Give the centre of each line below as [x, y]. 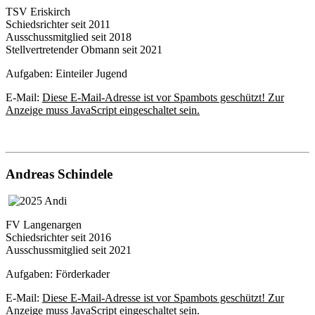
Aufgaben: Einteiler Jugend [66, 73]
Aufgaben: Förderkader [58, 274]
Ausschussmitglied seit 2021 [69, 250]
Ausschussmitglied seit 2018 [69, 37]
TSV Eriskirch [38, 11]
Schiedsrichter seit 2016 [58, 238]
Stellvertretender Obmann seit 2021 [84, 49]
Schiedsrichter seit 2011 [58, 24]
